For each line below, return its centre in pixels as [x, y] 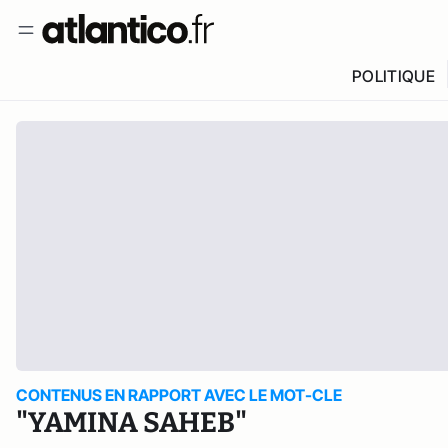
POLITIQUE [393, 76]
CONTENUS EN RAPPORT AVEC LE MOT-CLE [179, 395]
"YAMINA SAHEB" [131, 422]
